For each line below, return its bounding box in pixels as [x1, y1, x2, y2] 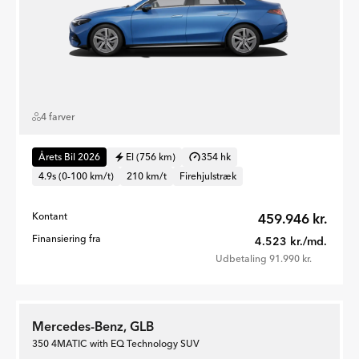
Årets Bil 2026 [38, 150, 100, 163]
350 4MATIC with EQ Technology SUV [32, 337, 200, 349]
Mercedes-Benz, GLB [32, 317, 154, 334]
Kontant [32, 209, 67, 222]
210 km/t [127, 169, 167, 182]
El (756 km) [126, 150, 175, 163]
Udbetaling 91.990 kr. [216, 252, 312, 264]
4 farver [41, 110, 75, 123]
